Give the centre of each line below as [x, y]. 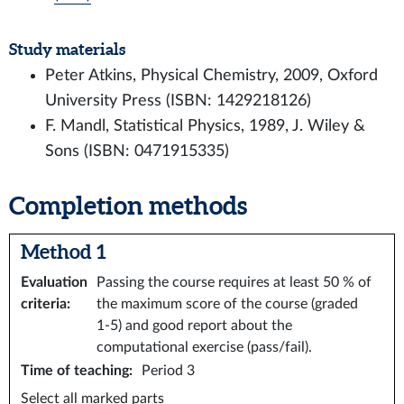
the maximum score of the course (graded [227, 304]
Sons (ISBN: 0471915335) [137, 151]
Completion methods [128, 206]
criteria [44, 304]
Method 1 [64, 251]
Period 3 [168, 371]
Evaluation [54, 282]
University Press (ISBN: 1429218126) [178, 101]
